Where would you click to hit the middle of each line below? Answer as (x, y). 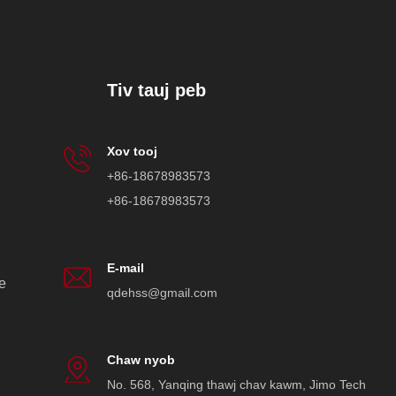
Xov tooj (132, 152)
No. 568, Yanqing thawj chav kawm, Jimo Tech (236, 385)
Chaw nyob (141, 360)
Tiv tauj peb (156, 91)
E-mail (126, 268)
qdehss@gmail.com (162, 293)
